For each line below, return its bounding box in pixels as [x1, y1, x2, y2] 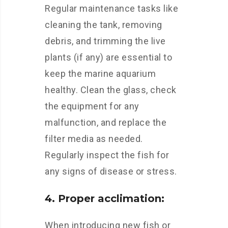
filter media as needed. [45, 133, 143, 144]
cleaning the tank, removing [45, 19, 162, 30]
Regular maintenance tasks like [45, 3, 178, 14]
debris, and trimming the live [45, 35, 166, 46]
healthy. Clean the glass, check [45, 84, 177, 95]
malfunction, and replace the [45, 117, 166, 128]
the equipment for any [45, 100, 139, 111]
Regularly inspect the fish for [45, 149, 169, 160]
